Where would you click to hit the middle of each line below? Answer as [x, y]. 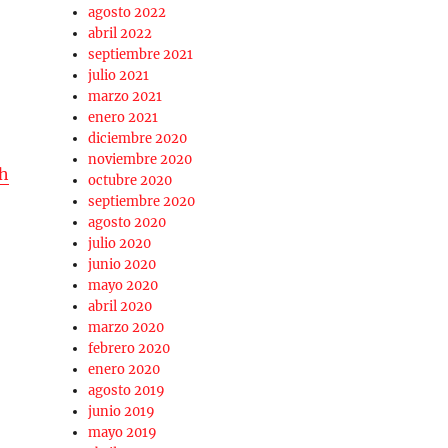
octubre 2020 [130, 181]
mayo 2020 [123, 286]
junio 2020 [122, 265]
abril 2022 [120, 34]
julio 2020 [120, 244]
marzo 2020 [126, 328]
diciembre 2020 [138, 139]
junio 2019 [122, 412]
